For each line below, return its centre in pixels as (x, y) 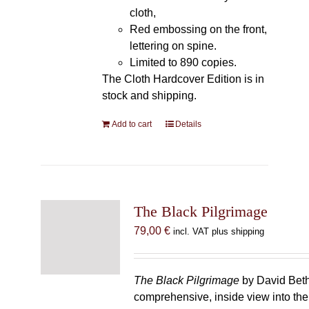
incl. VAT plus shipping (218, 231)
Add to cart (131, 124)
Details (188, 124)
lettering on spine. (173, 46)
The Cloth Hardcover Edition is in (183, 79)
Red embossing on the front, (198, 29)
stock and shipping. (149, 96)
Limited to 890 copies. (183, 62)
